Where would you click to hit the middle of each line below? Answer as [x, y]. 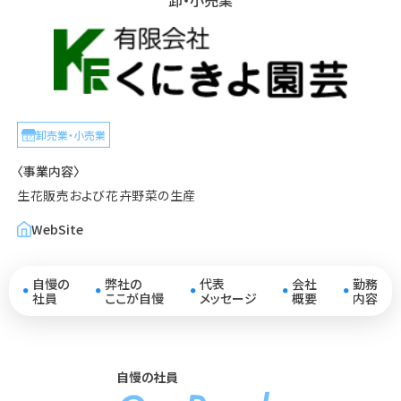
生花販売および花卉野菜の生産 [107, 196]
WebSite [58, 229]
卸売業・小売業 [71, 135]
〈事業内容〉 [49, 171]
